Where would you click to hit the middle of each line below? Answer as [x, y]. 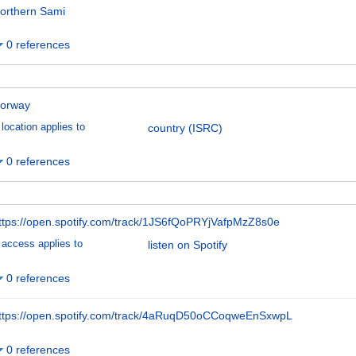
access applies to [42, 244]
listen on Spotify [188, 244]
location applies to [43, 127]
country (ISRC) [185, 128]
